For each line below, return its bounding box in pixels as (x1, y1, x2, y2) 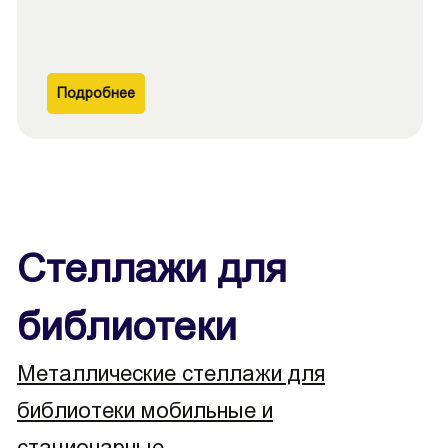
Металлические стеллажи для (17, 361, 325, 386)
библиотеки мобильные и (17, 398, 273, 423)
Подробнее (57, 85, 135, 101)
